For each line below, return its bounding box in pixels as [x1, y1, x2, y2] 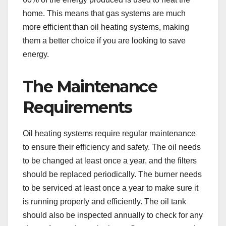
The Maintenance [23, 76, 157, 96]
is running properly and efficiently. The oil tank [23, 197, 186, 206]
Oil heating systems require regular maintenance [23, 129, 196, 138]
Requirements [23, 97, 132, 117]
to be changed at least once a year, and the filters [23, 156, 197, 165]
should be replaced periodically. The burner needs [23, 169, 202, 179]
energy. [23, 49, 49, 59]
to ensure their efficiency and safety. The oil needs [23, 142, 201, 151]
